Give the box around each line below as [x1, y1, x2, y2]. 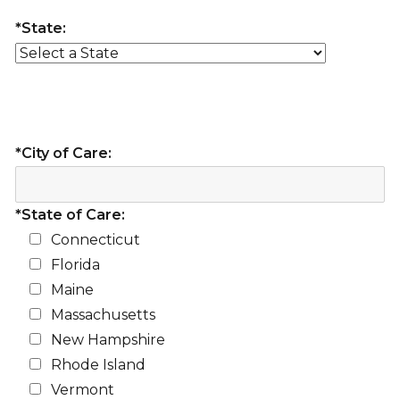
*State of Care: [14, 205, 125, 223]
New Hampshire [50, 330, 165, 348]
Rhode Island [50, 355, 146, 373]
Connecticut [50, 230, 140, 248]
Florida [50, 255, 100, 273]
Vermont [50, 380, 114, 398]
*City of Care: [14, 144, 112, 162]
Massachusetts [50, 305, 155, 323]
